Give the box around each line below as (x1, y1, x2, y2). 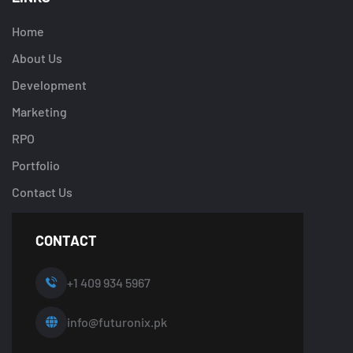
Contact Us (12, 184, 72, 199)
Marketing (12, 103, 67, 119)
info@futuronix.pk (67, 314, 167, 329)
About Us (12, 50, 62, 65)
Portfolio (12, 157, 60, 173)
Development (12, 76, 87, 92)
